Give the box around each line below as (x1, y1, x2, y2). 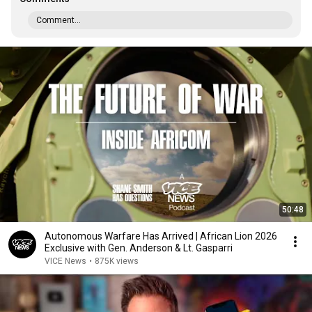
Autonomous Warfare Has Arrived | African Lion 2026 (45, 231, 277, 242)
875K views (95, 256, 139, 266)
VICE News (45, 256, 86, 266)
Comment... (36, 15, 81, 25)
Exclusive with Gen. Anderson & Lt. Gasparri (45, 242, 233, 253)
